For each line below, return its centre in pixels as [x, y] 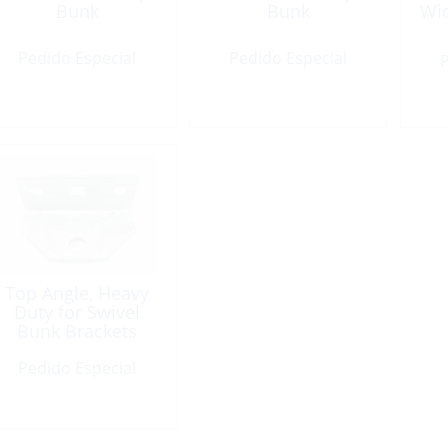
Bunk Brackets [77, 331]
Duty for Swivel [77, 312]
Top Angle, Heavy [77, 293]
